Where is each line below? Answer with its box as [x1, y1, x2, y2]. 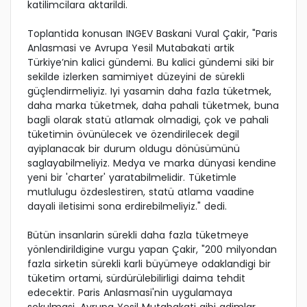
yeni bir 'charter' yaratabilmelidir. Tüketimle [27, 171, 236, 185]
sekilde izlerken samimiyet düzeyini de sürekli [27, 70, 245, 84]
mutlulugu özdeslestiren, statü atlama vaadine [27, 185, 254, 199]
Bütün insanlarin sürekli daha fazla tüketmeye [27, 228, 249, 243]
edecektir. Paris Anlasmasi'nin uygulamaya [27, 286, 232, 300]
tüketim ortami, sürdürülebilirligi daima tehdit [27, 271, 245, 286]
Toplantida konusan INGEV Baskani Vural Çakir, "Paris [27, 27, 278, 41]
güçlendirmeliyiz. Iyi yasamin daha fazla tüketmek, [27, 84, 271, 99]
